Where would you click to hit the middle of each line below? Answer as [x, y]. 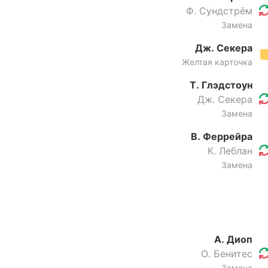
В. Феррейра [222, 136]
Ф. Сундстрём [219, 11]
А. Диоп [233, 239]
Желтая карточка [217, 62]
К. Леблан [230, 151]
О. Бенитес [227, 254]
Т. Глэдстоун [221, 85]
